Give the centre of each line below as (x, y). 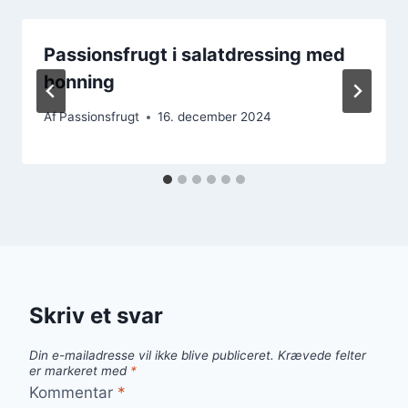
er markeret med (80, 371)
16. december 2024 (215, 117)
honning (79, 82)
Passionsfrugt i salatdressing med (194, 54)
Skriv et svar (96, 316)
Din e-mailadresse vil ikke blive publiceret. (152, 356)
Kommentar (73, 392)
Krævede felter (322, 356)
